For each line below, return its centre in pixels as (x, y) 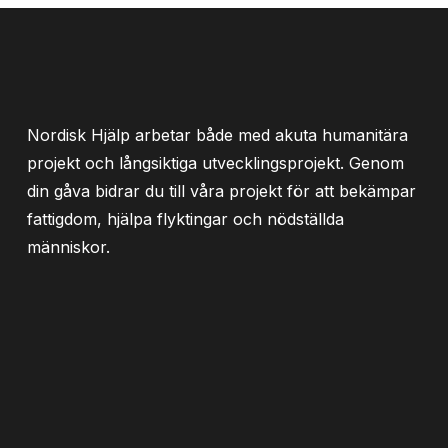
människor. (68, 247)
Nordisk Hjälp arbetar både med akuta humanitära (217, 135)
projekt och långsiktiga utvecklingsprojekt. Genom (215, 163)
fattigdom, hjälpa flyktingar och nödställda (185, 219)
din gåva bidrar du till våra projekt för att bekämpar (221, 191)
